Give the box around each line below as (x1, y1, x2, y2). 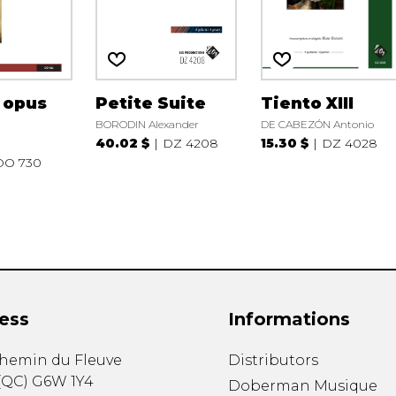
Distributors (227, 352, 318, 369)
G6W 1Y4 (31, 373, 94, 391)
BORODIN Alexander (95, 117, 200, 131)
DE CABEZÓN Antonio (261, 117, 375, 131)
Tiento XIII (261, 93, 354, 113)
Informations (227, 308, 350, 331)
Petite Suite (95, 93, 207, 113)
